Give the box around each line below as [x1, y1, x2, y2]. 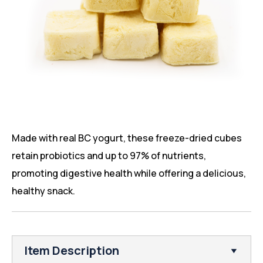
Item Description [24, 242, 119, 258]
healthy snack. [12, 184, 75, 197]
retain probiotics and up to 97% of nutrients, [12, 149, 206, 162]
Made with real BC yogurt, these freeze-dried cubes [12, 131, 242, 144]
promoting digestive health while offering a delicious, [12, 167, 246, 180]
